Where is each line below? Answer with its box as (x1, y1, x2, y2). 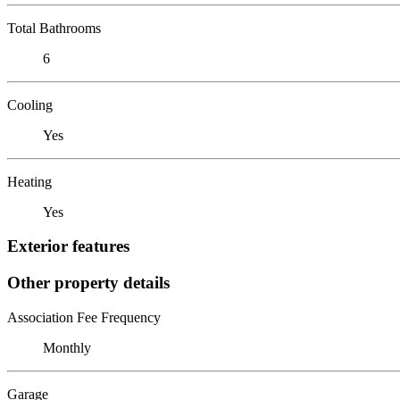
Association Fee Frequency (7, 309, 161, 325)
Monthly (43, 339, 91, 355)
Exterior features (7, 237, 129, 256)
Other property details (7, 272, 170, 292)
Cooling (7, 96, 53, 112)
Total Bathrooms (7, 20, 101, 36)
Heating (7, 173, 52, 189)
